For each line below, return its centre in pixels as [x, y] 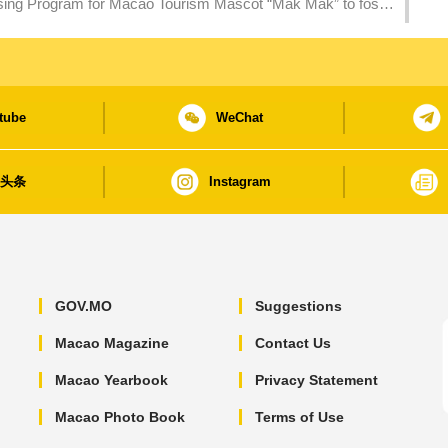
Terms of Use [299, 417]
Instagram [239, 182]
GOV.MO [83, 306]
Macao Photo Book [119, 417]
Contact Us [292, 343]
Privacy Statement [316, 380]
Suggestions [298, 306]
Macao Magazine [111, 343]
